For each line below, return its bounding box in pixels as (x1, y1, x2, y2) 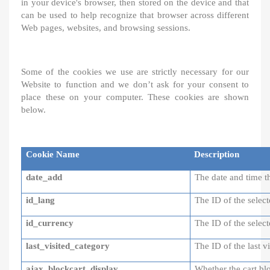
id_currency (26, 218, 74, 228)
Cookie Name (26, 149, 80, 159)
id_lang (26, 195, 55, 205)
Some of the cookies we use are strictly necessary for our (21, 67, 249, 77)
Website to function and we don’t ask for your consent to (21, 80, 249, 89)
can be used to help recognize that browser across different (21, 10, 249, 20)
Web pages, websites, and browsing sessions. (21, 23, 190, 33)
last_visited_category (26, 241, 110, 251)
